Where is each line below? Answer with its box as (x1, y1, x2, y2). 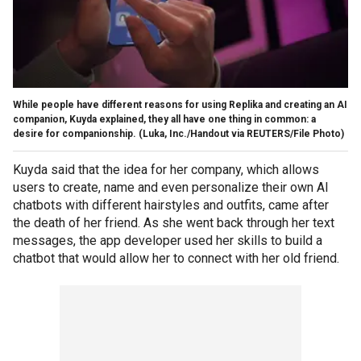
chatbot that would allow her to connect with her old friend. (13, 250, 342, 266)
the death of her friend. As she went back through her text (13, 214, 334, 230)
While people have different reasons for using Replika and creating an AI (13, 98, 347, 110)
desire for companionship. (13, 127, 136, 139)
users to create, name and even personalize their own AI (13, 179, 329, 195)
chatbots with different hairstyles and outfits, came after (13, 197, 329, 213)
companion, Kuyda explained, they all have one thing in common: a (13, 113, 316, 125)
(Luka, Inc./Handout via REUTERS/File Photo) (139, 127, 344, 139)
